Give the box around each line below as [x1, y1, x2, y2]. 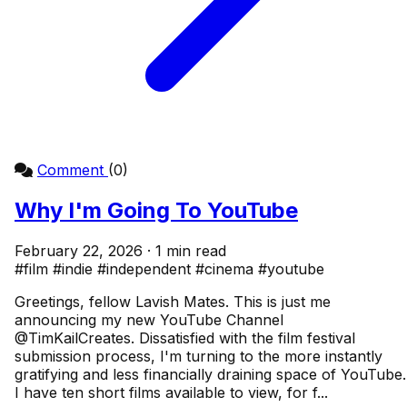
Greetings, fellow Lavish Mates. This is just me [15, 292, 331, 311]
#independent [97, 259, 195, 278]
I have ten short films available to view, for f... [15, 382, 328, 402]
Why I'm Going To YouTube [15, 196, 298, 223]
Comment [37, 160, 108, 179]
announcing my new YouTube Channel [15, 310, 283, 329]
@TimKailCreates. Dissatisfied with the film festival [15, 328, 355, 347]
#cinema [195, 259, 258, 278]
